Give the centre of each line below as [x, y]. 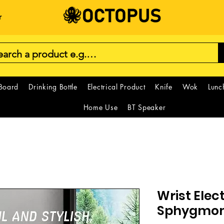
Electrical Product [116, 87]
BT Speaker [147, 107]
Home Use [100, 107]
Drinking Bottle [53, 87]
